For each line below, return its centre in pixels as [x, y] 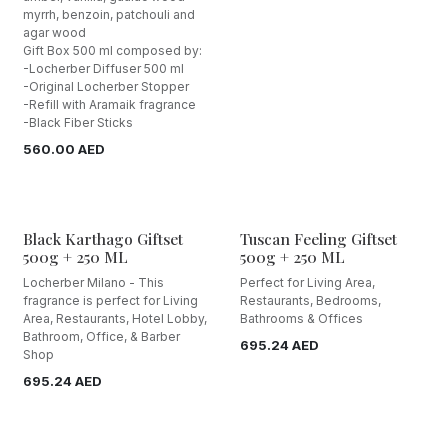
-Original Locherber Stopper [106, 86]
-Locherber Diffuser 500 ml [103, 68]
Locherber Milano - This [93, 282]
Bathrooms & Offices [301, 318]
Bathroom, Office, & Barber [101, 336]
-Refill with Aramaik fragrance [109, 104]
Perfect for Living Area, [307, 282]
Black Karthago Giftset [103, 238]
